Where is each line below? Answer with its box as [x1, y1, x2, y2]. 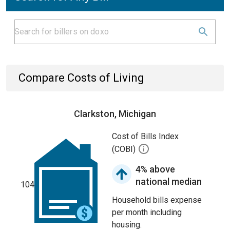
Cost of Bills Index [112, 131, 179, 141]
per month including [112, 207, 182, 217]
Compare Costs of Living [18, 71, 144, 84]
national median [136, 176, 202, 187]
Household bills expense [112, 195, 202, 205]
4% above [136, 164, 175, 175]
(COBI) [112, 144, 138, 155]
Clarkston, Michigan [74, 108, 156, 119]
